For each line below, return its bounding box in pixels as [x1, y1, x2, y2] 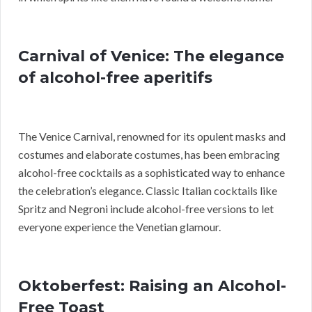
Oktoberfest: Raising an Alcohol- [18, 276, 286, 296]
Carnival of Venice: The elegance [18, 47, 284, 66]
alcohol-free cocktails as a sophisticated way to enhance [18, 166, 285, 180]
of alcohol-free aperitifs [18, 68, 212, 88]
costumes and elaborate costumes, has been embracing [18, 148, 280, 162]
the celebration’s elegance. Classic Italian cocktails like [18, 184, 277, 198]
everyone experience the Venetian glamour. [18, 220, 221, 234]
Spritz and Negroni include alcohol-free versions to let [18, 202, 274, 216]
